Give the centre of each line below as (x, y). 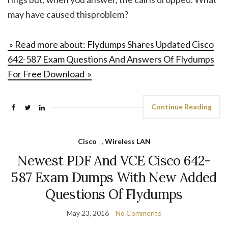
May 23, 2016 (88, 213)
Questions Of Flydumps (114, 194)
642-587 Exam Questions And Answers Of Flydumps (111, 59)
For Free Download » (50, 74)
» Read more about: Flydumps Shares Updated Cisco (111, 44)
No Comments (138, 213)
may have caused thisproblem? (68, 14)
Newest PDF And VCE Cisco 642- (114, 160)
